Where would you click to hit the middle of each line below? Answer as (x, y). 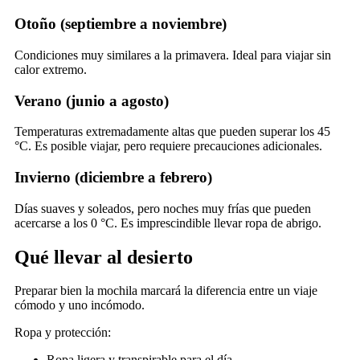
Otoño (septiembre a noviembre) (121, 24)
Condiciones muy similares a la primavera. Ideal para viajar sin (173, 55)
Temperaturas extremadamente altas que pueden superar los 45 (172, 132)
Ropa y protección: (63, 333)
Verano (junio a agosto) (92, 100)
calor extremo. (51, 69)
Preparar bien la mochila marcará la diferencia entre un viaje (166, 291)
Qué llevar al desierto (104, 257)
